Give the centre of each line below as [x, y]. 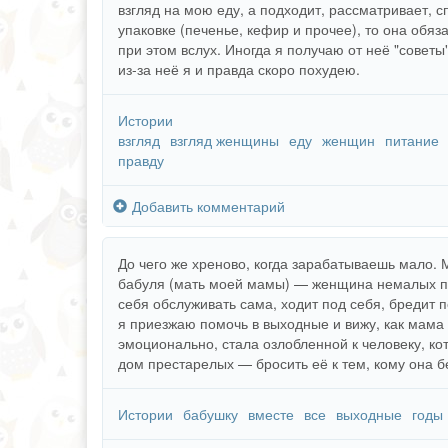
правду [141, 160]
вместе [271, 414]
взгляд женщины [224, 140]
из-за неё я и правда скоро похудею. [239, 69]
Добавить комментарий [208, 206]
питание [412, 140]
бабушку [210, 414]
